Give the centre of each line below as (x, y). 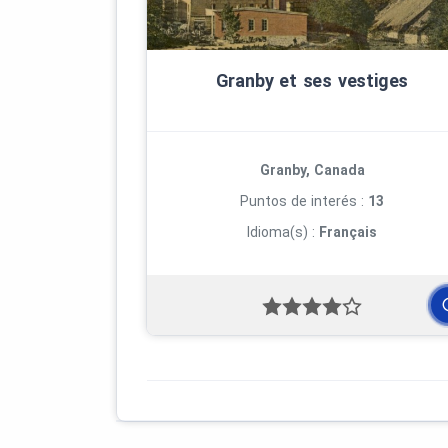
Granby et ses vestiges (312, 80)
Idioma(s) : (283, 231)
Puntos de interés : (304, 200)
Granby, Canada (312, 169)
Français (348, 231)
